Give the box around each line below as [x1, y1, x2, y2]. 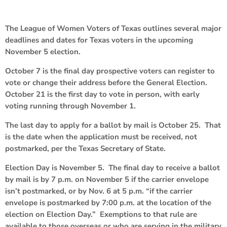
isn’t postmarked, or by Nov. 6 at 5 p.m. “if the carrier [5, 185, 193, 196]
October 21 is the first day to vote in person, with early [5, 89, 200, 99]
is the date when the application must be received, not [5, 131, 197, 142]
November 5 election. [5, 46, 81, 57]
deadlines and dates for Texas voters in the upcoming [5, 34, 193, 45]
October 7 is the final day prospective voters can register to [5, 65, 215, 76]
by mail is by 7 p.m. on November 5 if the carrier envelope [5, 174, 209, 184]
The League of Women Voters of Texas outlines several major [5, 23, 221, 33]
